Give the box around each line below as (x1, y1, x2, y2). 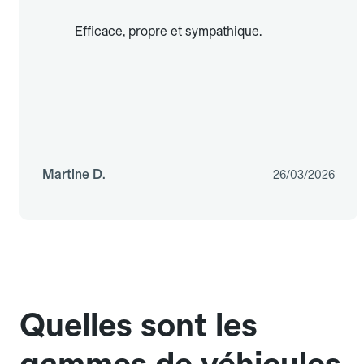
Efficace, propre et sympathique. (75, 24, 262, 40)
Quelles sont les (19, 305, 258, 345)
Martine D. (42, 167, 106, 183)
